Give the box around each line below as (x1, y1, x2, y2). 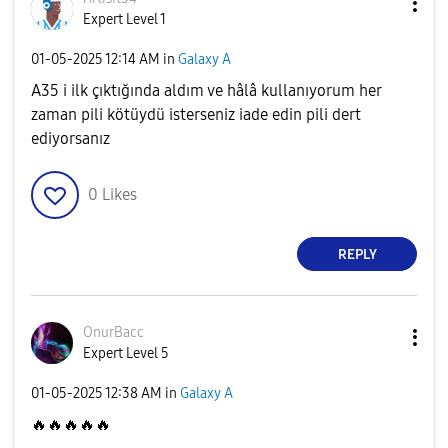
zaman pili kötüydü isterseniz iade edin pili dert (31, 105, 361, 125)
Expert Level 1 (83, 11, 166, 29)
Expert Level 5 (83, 345, 169, 363)
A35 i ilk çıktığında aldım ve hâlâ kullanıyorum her (31, 81, 381, 101)
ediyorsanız (31, 129, 110, 149)
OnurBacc (83, 324, 144, 342)
